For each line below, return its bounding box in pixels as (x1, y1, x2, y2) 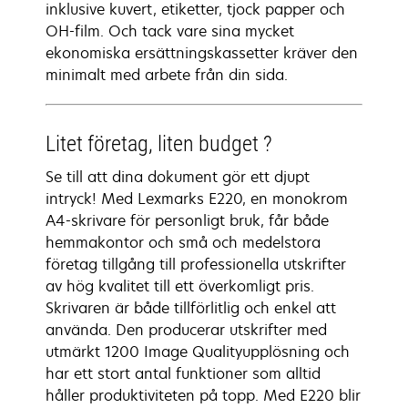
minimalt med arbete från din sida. (46, 65, 288, 85)
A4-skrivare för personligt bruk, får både (46, 210, 329, 230)
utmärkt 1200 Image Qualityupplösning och (46, 342, 350, 362)
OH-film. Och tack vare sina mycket (46, 21, 294, 41)
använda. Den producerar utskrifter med (46, 320, 327, 340)
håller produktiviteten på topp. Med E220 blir (46, 385, 361, 405)
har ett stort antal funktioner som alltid (46, 363, 321, 383)
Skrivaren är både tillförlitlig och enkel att (46, 298, 336, 318)
